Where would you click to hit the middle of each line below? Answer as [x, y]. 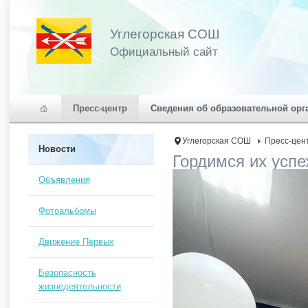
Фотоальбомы [67, 211]
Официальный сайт [164, 52]
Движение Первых [76, 242]
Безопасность [67, 273]
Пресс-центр [100, 108]
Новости [57, 149]
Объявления [64, 180]
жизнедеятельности [79, 286]
